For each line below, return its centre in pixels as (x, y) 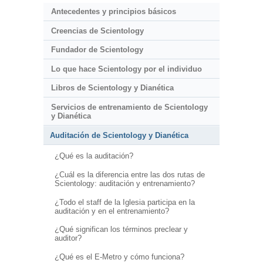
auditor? (68, 238)
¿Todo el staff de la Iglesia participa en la (124, 202)
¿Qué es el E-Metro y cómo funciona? (119, 257)
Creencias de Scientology (97, 31)
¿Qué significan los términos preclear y (121, 230)
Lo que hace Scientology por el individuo (126, 69)
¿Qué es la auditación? (94, 156)
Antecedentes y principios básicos (113, 12)
